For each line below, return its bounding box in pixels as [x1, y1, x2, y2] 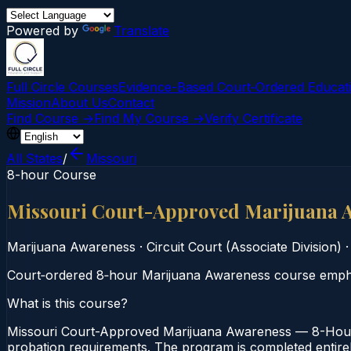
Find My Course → [94, 110, 204, 126]
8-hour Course [7, 167, 96, 183]
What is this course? [7, 295, 128, 311]
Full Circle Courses [6, 79, 118, 95]
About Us [51, 95, 108, 110]
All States [6, 150, 63, 166]
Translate [114, 23, 169, 38]
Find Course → [6, 110, 94, 126]
